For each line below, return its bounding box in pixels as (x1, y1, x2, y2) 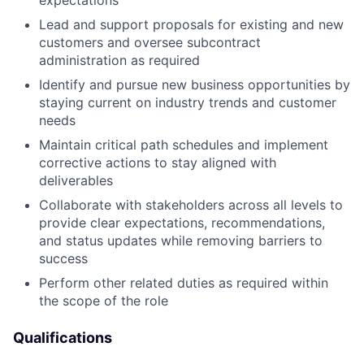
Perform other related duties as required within (39, 274, 328, 291)
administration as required (39, 51, 200, 68)
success (39, 249, 88, 266)
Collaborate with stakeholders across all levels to (39, 196, 343, 213)
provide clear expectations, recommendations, (39, 214, 325, 231)
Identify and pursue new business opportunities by (39, 76, 350, 93)
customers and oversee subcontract (39, 33, 261, 50)
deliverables (39, 171, 113, 188)
